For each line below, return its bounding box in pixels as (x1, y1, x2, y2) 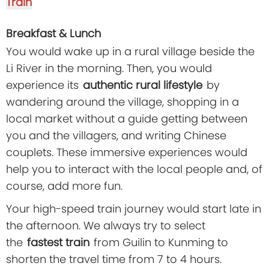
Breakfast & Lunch (6, 26, 101, 41)
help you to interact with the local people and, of (6, 162, 262, 177)
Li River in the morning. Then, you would (6, 61, 212, 76)
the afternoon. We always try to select (6, 218, 205, 234)
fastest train (27, 235, 92, 250)
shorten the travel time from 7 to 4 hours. (6, 252, 222, 267)
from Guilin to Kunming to (94, 235, 228, 250)
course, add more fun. (6, 178, 122, 194)
